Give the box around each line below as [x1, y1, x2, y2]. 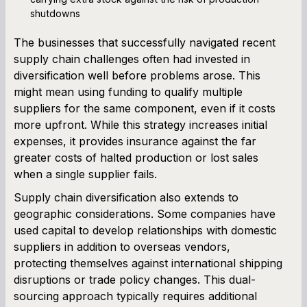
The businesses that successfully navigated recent [14, 35, 275, 49]
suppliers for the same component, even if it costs [14, 101, 275, 115]
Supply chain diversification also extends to [14, 190, 238, 204]
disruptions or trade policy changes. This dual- [14, 272, 256, 286]
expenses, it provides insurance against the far [14, 134, 256, 148]
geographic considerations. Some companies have [14, 206, 275, 221]
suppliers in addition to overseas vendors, [14, 239, 230, 254]
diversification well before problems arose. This [14, 68, 260, 82]
